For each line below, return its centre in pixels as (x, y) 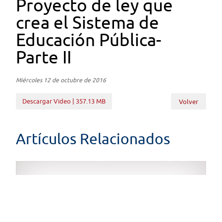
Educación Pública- (89, 39)
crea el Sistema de (88, 22)
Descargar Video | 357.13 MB (64, 101)
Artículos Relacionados (93, 138)
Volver (188, 101)
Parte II (44, 56)
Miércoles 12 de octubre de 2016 (61, 80)
